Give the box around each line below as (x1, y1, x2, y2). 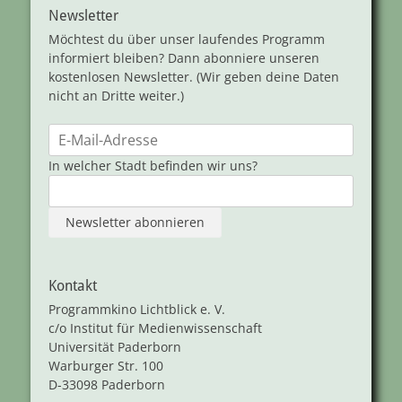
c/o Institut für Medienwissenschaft (48, 319, 262, 337)
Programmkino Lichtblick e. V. (48, 301, 225, 319)
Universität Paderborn (48, 338, 181, 356)
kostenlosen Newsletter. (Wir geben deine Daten (48, 68, 339, 86)
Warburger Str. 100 (48, 357, 163, 375)
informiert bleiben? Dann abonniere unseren (48, 49, 319, 67)
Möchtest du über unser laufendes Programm (48, 31, 325, 48)
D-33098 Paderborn (48, 376, 165, 394)
